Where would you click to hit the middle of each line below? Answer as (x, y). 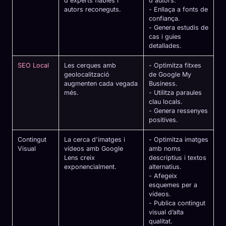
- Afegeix (163, 176)
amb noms (165, 149)
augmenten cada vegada (101, 84)
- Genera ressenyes (178, 111)
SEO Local (33, 66)
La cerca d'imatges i (95, 140)
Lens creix (79, 158)
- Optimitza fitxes (175, 66)
